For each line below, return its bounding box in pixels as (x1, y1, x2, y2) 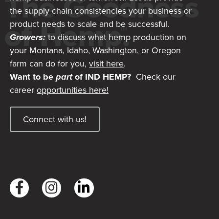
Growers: (10, 30, 45, 44)
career (10, 83, 37, 96)
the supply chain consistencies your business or (10, 4, 192, 17)
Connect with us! (23, 112, 87, 126)
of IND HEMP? (72, 70, 131, 83)
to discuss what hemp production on (45, 30, 186, 44)
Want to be (10, 70, 56, 83)
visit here (89, 57, 124, 70)
